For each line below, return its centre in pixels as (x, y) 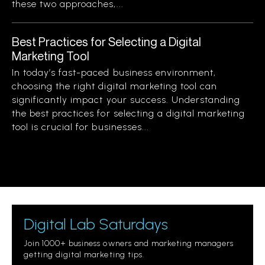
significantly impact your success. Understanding (126, 100)
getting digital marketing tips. (84, 255)
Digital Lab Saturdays (96, 224)
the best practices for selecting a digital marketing (129, 113)
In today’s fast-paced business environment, (114, 72)
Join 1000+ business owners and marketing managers (129, 243)
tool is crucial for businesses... (80, 127)
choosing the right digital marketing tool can (115, 86)
